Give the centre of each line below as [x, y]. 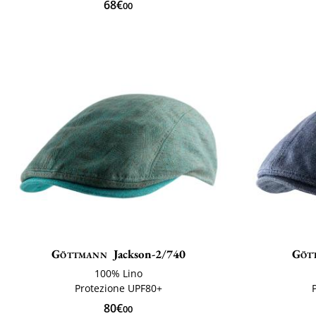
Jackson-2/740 [149, 254]
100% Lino [118, 274]
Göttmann [79, 254]
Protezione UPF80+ [118, 288]
